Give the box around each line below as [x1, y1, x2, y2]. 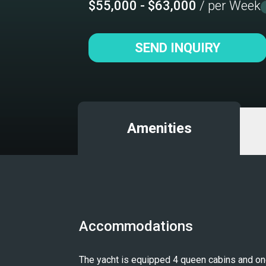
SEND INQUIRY [134, 40, 220, 55]
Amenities [126, 120, 192, 137]
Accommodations [78, 218, 193, 235]
